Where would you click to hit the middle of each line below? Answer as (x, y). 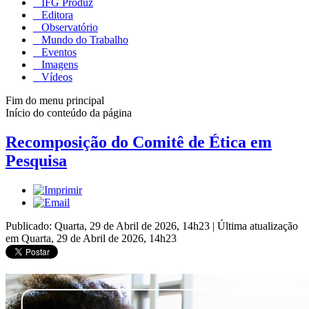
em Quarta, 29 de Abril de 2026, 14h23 (91, 238)
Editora (56, 14)
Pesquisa (36, 160)
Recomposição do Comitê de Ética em (139, 142)
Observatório (68, 27)
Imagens (58, 64)
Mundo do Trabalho (83, 39)
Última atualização (258, 226)
